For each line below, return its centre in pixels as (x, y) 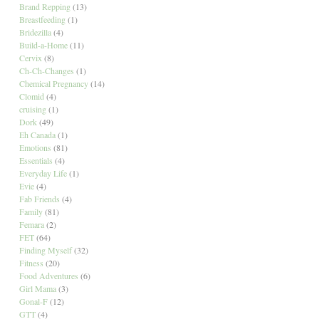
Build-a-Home (43, 45)
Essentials (36, 160)
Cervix (30, 57)
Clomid (31, 96)
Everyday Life (43, 173)
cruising (32, 109)
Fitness (31, 262)
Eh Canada (37, 134)
